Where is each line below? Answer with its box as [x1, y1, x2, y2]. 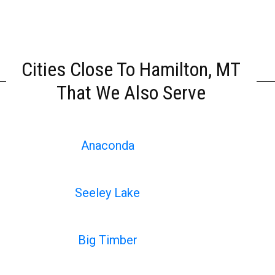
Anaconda [80, 138, 134, 153]
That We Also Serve [56, 81, 206, 104]
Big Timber [77, 233, 137, 247]
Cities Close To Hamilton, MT [21, 58, 241, 81]
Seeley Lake [75, 185, 141, 200]
